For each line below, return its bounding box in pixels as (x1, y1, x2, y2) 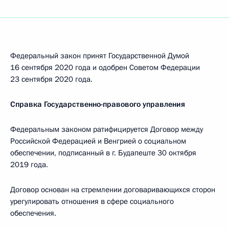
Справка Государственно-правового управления (10, 99, 185, 109)
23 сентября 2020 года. (10, 74, 93, 84)
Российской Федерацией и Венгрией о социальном (10, 136, 186, 146)
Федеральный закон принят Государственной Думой (10, 51, 189, 61)
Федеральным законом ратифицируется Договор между (10, 124, 203, 134)
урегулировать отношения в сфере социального (10, 196, 174, 207)
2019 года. (10, 159, 48, 170)
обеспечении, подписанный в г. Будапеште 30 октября (10, 148, 196, 158)
